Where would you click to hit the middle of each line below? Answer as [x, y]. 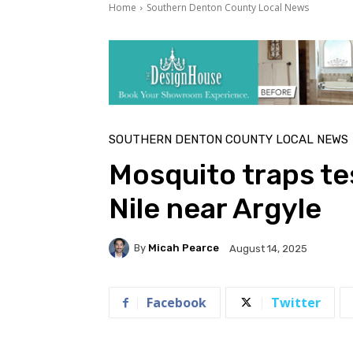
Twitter [296, 302]
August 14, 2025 [268, 248]
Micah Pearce [184, 248]
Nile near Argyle [215, 208]
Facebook [176, 302]
